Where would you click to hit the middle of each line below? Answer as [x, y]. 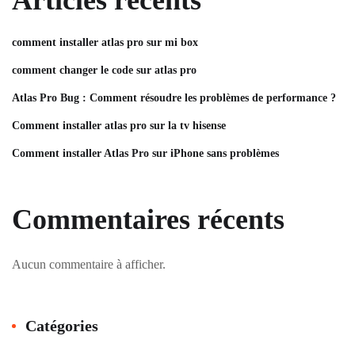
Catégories [62, 326]
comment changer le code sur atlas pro [104, 70]
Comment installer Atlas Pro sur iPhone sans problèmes [145, 153]
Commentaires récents [148, 219]
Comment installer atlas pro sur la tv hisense [119, 126]
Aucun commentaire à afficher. [89, 264]
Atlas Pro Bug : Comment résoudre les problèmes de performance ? [174, 98]
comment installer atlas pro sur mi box [105, 42]
